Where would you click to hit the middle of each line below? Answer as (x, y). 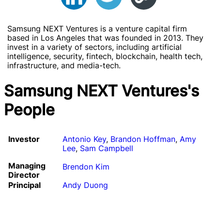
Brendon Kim (86, 167)
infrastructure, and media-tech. (64, 65)
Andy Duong (85, 185)
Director (24, 175)
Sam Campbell (107, 148)
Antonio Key (84, 139)
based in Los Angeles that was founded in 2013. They (105, 38)
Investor (24, 139)
